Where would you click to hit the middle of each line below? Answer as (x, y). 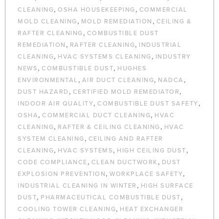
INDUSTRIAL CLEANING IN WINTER (77, 186)
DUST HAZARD (43, 92)
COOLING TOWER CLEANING (67, 209)
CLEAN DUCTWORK (124, 163)
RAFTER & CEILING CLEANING (109, 127)
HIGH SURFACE (167, 186)
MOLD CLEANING (47, 22)
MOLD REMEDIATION (117, 22)
